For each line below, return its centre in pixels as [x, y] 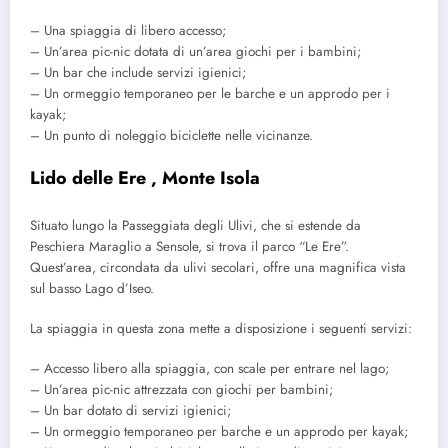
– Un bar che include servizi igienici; [138, 72]
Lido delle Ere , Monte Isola [145, 178]
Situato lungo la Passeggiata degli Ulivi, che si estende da [195, 225]
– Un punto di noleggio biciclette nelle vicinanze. [171, 135]
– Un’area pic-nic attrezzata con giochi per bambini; [181, 390]
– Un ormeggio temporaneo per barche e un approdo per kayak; [219, 432]
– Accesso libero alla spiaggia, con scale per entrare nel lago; [209, 369]
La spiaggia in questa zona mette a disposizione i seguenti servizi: [221, 328]
